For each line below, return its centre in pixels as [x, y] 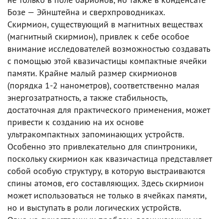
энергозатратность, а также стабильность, [87, 98]
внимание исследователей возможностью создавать [109, 49]
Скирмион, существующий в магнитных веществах [105, 24]
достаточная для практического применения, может [109, 110]
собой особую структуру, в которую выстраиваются [106, 171]
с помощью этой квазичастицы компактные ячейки [107, 61]
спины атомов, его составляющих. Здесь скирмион [106, 183]
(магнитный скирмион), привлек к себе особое [98, 36]
